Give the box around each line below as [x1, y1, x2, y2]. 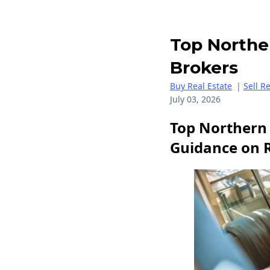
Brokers [170, 57, 238, 78]
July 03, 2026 [170, 93, 221, 105]
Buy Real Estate [170, 80, 232, 92]
